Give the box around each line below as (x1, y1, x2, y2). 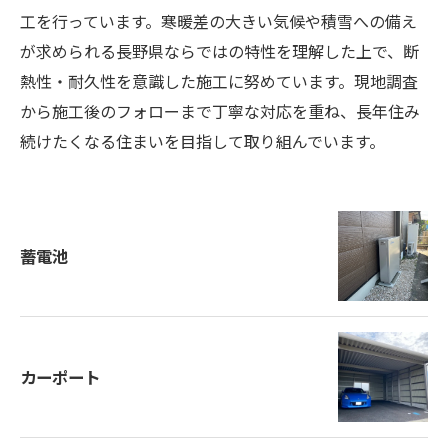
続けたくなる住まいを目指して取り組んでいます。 (20, 129, 385, 153)
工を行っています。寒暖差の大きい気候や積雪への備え (20, 9, 417, 33)
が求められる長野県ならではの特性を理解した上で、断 (20, 39, 419, 63)
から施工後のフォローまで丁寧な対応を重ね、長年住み (20, 99, 420, 123)
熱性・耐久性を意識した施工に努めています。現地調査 (20, 69, 418, 93)
